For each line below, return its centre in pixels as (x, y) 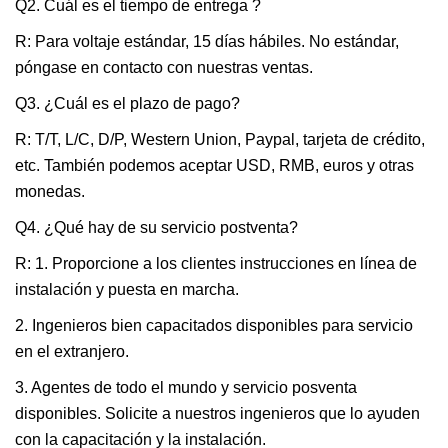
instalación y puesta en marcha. (127, 289)
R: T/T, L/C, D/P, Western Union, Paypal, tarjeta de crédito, (220, 139)
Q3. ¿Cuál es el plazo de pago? (127, 103)
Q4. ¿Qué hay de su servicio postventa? (156, 227)
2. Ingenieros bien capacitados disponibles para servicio (214, 325)
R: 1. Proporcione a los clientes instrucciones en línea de (216, 263)
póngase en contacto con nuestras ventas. (164, 67)
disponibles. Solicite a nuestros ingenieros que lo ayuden (217, 413)
